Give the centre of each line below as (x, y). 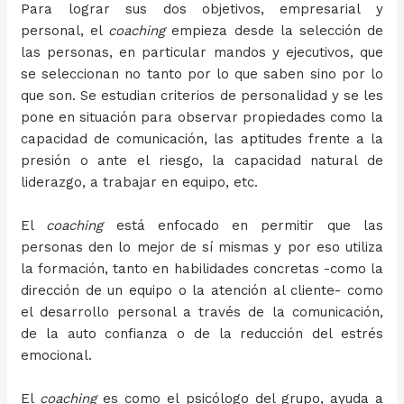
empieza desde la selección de (274, 30)
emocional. (57, 355)
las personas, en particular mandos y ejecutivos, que (202, 52)
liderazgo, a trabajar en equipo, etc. (140, 182)
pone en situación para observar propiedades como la (202, 117)
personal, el (65, 30)
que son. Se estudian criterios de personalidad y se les (202, 95)
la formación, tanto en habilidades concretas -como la (202, 268)
